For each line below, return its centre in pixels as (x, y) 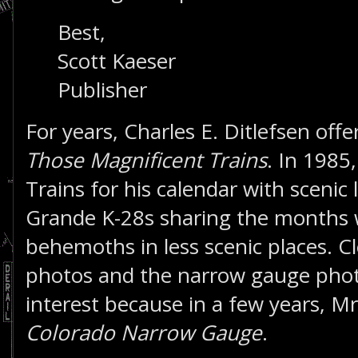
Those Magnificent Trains (146, 160)
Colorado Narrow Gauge (144, 332)
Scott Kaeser (117, 61)
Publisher (102, 89)
